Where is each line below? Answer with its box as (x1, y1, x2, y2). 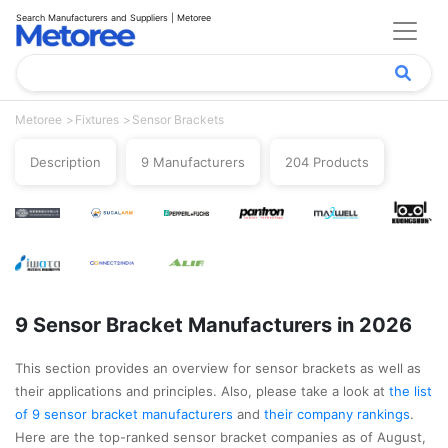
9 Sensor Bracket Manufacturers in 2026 (15, 313, 412, 337)
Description (30, 154, 101, 170)
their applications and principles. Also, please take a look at (15, 383, 389, 399)
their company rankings (264, 406, 410, 422)
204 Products (285, 154, 369, 170)
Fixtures (75, 112, 119, 127)
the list (389, 383, 432, 399)
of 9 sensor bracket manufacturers (15, 406, 237, 422)
